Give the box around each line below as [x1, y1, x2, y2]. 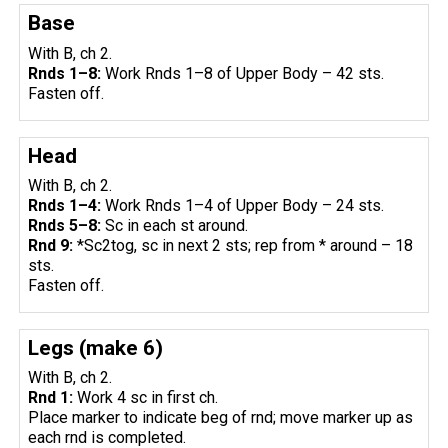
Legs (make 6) [28, 336, 164, 360]
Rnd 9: [28, 236, 74, 255]
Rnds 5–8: [28, 216, 102, 235]
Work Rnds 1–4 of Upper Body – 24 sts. [101, 196, 389, 215]
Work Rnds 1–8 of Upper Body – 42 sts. [101, 63, 389, 83]
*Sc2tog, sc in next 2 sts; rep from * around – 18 [73, 236, 414, 255]
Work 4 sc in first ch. [73, 388, 223, 408]
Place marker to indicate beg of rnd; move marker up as [28, 408, 414, 428]
